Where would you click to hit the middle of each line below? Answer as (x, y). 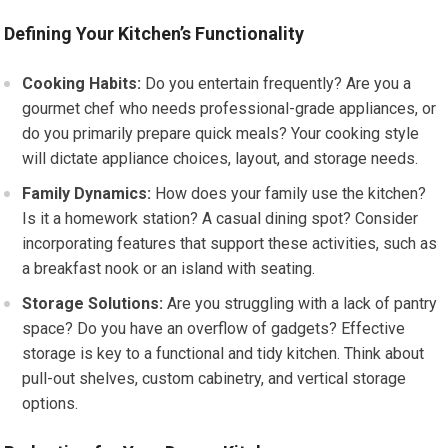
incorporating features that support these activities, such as (230, 243)
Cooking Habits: (82, 83)
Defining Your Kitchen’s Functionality (154, 33)
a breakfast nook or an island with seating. (169, 268)
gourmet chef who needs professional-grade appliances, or (229, 108)
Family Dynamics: (87, 193)
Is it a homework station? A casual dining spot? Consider (220, 218)
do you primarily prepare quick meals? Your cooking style (221, 133)
